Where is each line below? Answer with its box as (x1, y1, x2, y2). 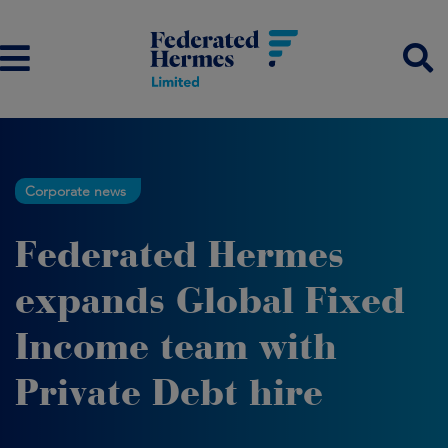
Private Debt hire (15, 370, 323, 415)
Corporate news (25, 182, 126, 200)
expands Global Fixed (15, 278, 405, 323)
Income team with (15, 324, 337, 369)
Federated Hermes (15, 232, 344, 277)
